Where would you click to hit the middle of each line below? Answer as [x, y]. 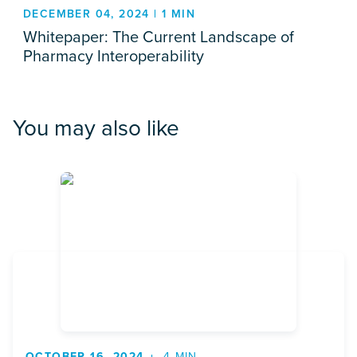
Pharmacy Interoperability [114, 56]
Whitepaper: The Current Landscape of [159, 37]
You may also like [96, 128]
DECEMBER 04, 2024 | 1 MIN [109, 14]
